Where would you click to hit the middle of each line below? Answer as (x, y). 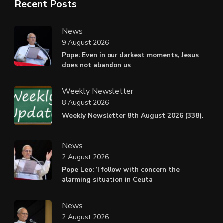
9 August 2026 (85, 43)
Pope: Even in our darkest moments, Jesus (130, 55)
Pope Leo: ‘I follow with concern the (121, 169)
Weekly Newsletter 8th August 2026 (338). (132, 115)
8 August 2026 (85, 103)
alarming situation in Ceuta (107, 179)
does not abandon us (96, 65)
